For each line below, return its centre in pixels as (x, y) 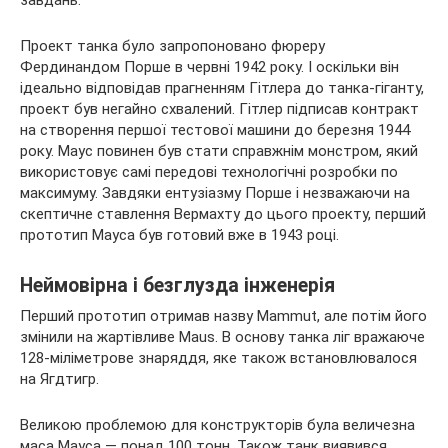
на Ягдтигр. (59, 378)
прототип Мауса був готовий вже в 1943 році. (179, 234)
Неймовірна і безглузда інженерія (177, 285)
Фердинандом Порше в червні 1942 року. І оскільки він (209, 66)
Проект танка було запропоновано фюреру (172, 45)
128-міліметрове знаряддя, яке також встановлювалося (218, 357)
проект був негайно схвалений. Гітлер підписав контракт (219, 108)
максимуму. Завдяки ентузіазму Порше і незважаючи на (215, 192)
